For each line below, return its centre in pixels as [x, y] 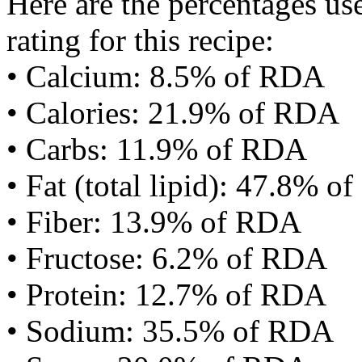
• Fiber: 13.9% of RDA [154, 222]
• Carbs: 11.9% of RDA [157, 149]
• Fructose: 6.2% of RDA [167, 258]
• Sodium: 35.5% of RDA [170, 331]
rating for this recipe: [140, 40]
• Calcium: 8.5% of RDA [166, 76]
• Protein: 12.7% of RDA [166, 295]
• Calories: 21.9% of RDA [173, 113]
